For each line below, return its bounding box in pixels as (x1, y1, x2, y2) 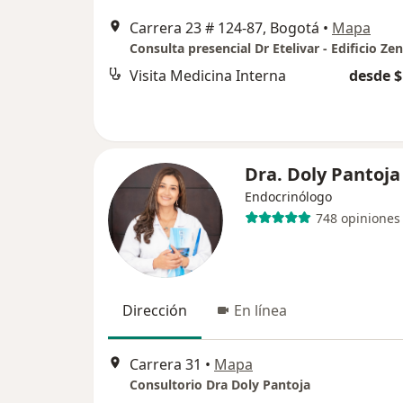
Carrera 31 (130, 354, 201, 374)
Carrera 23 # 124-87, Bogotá (130, 18, 319, 39)
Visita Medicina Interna (130, 66, 286, 86)
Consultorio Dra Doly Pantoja (130, 375, 310, 393)
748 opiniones (315, 209, 400, 227)
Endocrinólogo (245, 188, 332, 206)
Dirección (122, 300, 187, 321)
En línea (234, 300, 287, 321)
